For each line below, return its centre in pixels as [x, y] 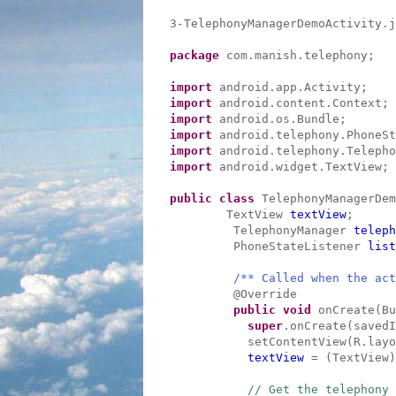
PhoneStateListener [269, 246]
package [194, 55]
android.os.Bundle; [279, 119]
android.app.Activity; [290, 87]
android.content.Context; [301, 103]
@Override [265, 294]
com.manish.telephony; [297, 55]
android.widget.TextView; [301, 167]
